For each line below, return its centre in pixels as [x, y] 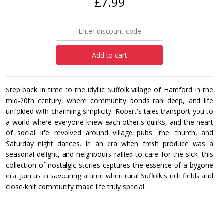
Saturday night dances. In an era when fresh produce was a [109, 143]
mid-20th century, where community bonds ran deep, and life [109, 100]
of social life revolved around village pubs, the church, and [109, 133]
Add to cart [109, 55]
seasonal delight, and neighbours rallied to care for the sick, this [109, 154]
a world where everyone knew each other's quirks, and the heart [109, 122]
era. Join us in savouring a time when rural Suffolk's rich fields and [109, 176]
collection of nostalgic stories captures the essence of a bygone [109, 165]
